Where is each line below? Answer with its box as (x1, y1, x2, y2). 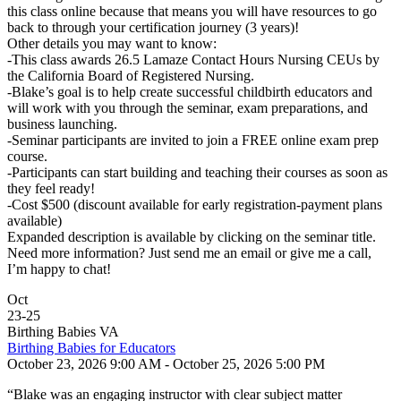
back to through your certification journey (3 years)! (7, 20, 299, 35)
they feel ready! (7, 181, 95, 196)
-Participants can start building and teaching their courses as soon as (7, 165, 388, 180)
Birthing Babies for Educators (7, 340, 175, 355)
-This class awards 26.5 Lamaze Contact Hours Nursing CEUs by (7, 52, 380, 67)
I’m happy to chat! (7, 261, 111, 277)
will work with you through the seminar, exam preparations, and (7, 100, 368, 115)
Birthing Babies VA (7, 324, 119, 339)
